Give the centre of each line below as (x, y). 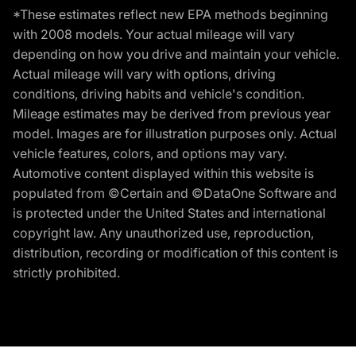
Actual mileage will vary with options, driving (144, 74)
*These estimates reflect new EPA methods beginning (170, 15)
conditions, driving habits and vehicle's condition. (159, 94)
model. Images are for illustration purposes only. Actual (175, 134)
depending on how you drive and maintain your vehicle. (176, 54)
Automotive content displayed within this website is (163, 174)
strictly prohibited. (66, 273)
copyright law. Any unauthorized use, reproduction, (163, 233)
